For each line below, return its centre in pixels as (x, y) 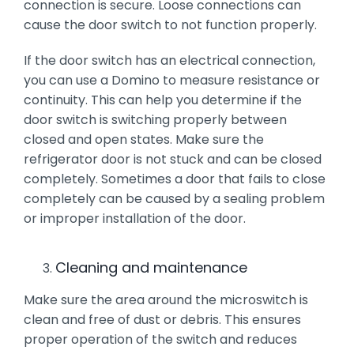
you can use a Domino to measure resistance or (171, 80)
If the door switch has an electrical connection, (169, 60)
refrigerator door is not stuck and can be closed (172, 159)
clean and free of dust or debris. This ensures (162, 319)
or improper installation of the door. (134, 218)
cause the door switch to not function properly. (170, 24)
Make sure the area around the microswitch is (166, 299)
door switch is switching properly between (155, 119)
